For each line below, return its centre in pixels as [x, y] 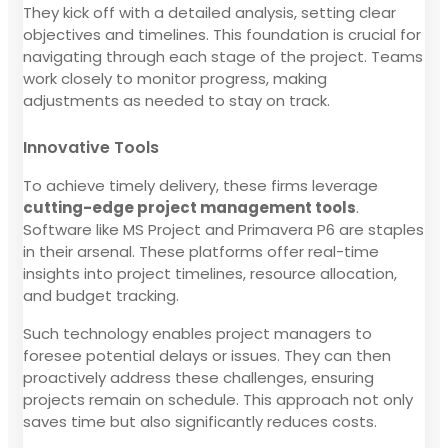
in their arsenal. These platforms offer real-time [201, 251]
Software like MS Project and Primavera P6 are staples [223, 229]
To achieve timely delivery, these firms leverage [200, 185]
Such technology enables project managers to [197, 333]
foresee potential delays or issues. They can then [207, 355]
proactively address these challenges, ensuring [198, 377]
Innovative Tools [91, 147]
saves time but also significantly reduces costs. [200, 421]
